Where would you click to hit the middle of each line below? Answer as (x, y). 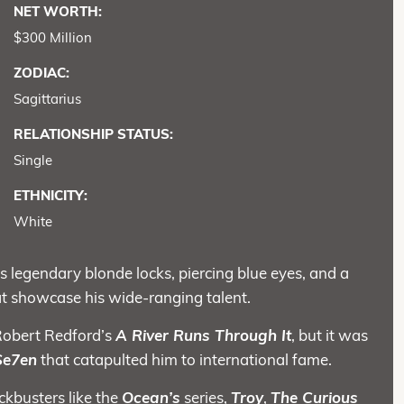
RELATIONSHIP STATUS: (93, 134)
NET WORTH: (57, 12)
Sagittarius (47, 99)
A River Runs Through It (204, 335)
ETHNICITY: (50, 196)
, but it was (330, 335)
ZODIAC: (41, 73)
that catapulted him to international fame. (185, 360)
